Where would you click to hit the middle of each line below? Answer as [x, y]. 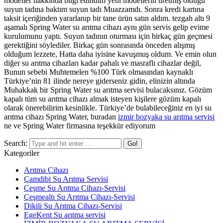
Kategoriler [22, 153]
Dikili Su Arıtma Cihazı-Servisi [73, 206]
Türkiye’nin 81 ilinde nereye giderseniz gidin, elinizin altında [100, 81]
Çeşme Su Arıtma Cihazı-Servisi [75, 188]
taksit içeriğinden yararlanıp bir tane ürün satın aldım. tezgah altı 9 [107, 18]
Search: [16, 143]
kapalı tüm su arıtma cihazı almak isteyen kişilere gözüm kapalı [103, 99]
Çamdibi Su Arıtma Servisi [66, 179]
